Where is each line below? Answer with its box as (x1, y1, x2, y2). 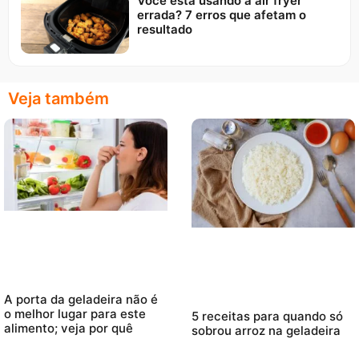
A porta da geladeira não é (4, 292, 158, 308)
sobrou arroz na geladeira (192, 323, 341, 339)
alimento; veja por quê (4, 321, 133, 337)
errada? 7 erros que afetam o (136, 6, 306, 22)
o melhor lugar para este (4, 306, 146, 322)
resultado (136, 21, 192, 37)
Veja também (8, 89, 109, 109)
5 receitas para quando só (192, 309, 343, 325)
